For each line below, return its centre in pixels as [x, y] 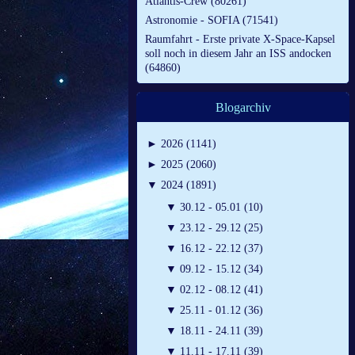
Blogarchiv [243, 108]
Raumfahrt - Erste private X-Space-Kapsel [240, 40]
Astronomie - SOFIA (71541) [212, 21]
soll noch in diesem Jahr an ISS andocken [238, 54]
